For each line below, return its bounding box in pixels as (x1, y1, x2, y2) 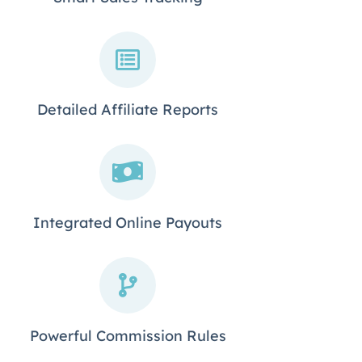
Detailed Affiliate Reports (37, 100, 218, 120)
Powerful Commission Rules (29, 326, 226, 346)
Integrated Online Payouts (33, 213, 222, 233)
